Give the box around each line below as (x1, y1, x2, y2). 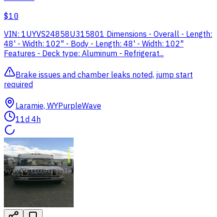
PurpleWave (58, 101, 101, 111)
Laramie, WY (15, 101, 58, 111)
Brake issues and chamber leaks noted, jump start (15, 70, 193, 80)
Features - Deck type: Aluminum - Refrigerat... (4, 48, 164, 59)
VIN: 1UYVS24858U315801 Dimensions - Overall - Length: (4, 29, 212, 39)
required (4, 79, 33, 90)
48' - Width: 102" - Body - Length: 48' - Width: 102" (4, 39, 184, 49)
